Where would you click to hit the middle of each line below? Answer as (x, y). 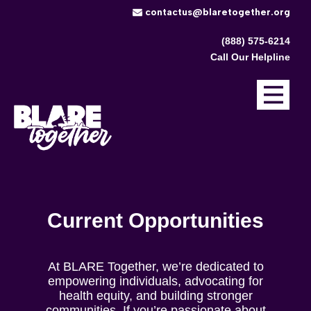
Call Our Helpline (250, 57)
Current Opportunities (155, 220)
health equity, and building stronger (155, 296)
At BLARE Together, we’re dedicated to (155, 267)
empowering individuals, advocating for (155, 281)
